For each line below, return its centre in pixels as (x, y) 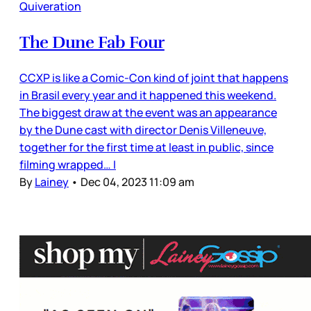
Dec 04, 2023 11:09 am (137, 182)
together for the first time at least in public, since (146, 147)
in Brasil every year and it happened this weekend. (148, 95)
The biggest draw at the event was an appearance (148, 112)
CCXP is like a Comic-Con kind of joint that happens (154, 77)
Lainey (52, 182)
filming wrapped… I (68, 164)
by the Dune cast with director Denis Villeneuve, (143, 129)
